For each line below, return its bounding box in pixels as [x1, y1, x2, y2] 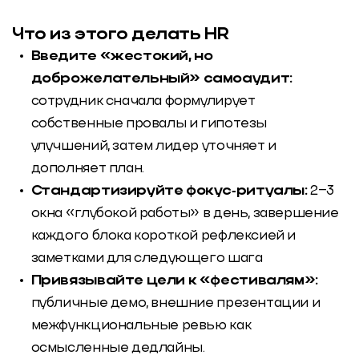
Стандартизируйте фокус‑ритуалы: [30, 184, 311, 198]
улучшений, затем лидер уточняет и [30, 139, 276, 153]
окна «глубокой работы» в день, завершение [30, 206, 339, 220]
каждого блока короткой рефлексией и [30, 228, 296, 243]
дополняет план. [30, 161, 144, 175]
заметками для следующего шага [30, 251, 263, 265]
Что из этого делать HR [12, 26, 229, 43]
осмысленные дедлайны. [30, 341, 205, 355]
